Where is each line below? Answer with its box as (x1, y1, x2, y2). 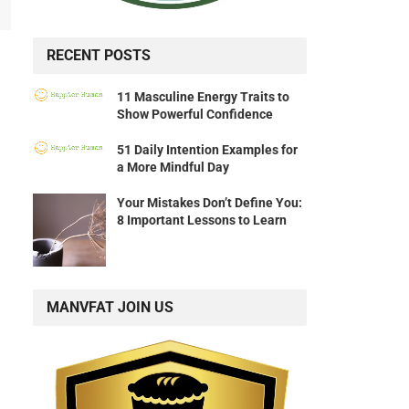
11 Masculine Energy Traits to (117, 89, 289, 105)
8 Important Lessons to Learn (117, 213, 287, 228)
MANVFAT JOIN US (47, 299, 173, 317)
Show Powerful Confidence (117, 107, 273, 122)
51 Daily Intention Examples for (117, 142, 298, 158)
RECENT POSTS (47, 47, 151, 65)
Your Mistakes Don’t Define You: (117, 195, 302, 211)
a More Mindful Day (117, 160, 229, 175)
